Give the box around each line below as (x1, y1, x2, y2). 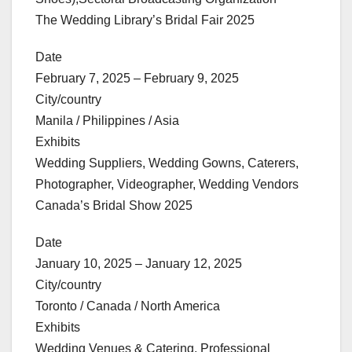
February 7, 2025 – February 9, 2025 (35, 71, 239, 85)
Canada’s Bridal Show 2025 (35, 198, 192, 212)
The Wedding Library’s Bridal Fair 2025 (35, 13, 255, 27)
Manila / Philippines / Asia (35, 113, 179, 127)
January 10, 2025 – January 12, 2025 (35, 256, 242, 270)
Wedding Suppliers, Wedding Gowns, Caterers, (35, 156, 299, 170)
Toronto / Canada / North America (35, 299, 220, 313)
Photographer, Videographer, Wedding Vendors (35, 177, 299, 191)
